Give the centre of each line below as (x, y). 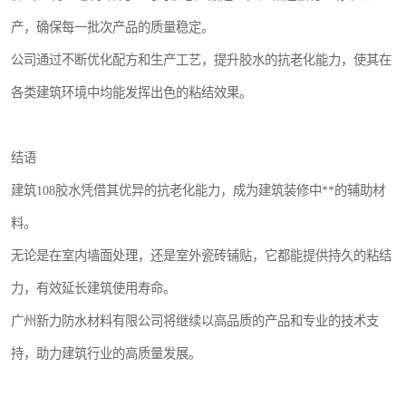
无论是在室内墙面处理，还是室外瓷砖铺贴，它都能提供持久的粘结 (201, 256)
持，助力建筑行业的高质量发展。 (106, 353)
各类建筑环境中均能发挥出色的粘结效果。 (131, 92)
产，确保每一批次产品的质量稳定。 (112, 27)
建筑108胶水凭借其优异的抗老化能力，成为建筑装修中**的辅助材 (198, 190)
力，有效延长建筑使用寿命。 (93, 288)
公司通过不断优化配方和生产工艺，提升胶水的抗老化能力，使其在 (201, 60)
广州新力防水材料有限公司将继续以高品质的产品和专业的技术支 (195, 321)
